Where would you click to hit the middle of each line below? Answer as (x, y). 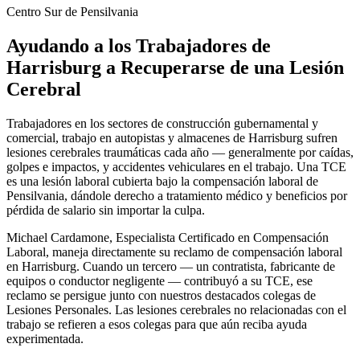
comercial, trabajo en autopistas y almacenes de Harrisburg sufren (172, 137)
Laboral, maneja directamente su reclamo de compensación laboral (174, 252)
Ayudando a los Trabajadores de (139, 45)
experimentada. (45, 338)
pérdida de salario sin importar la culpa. (106, 210)
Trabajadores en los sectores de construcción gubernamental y (162, 123)
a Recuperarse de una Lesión (223, 67)
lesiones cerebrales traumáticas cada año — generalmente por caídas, (180, 152)
